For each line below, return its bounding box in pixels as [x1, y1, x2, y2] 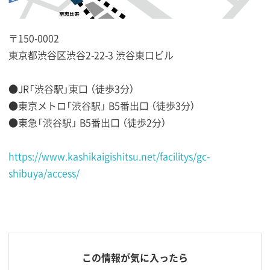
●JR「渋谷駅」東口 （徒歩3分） [8, 81, 134, 96]
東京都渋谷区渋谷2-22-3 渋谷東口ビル [8, 47, 174, 62]
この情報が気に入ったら [82, 250, 188, 265]
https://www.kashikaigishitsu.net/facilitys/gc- [8, 148, 210, 163]
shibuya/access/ [8, 165, 80, 180]
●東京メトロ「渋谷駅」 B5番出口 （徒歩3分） [8, 98, 195, 113]
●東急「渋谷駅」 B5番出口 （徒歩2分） [8, 115, 166, 130]
